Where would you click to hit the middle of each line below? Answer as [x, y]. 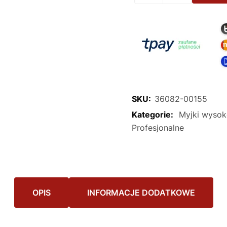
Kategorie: [154, 115]
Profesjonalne [158, 128]
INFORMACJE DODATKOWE [141, 193]
